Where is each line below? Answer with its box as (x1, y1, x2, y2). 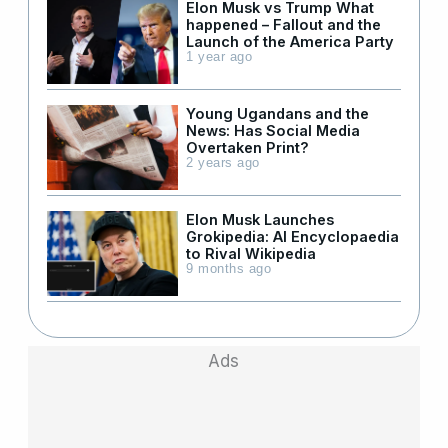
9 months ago (186, 261, 271, 276)
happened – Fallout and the (186, 15, 381, 33)
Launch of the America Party (186, 32, 394, 50)
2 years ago (186, 155, 260, 170)
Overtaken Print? (186, 138, 309, 156)
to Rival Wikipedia (186, 244, 316, 262)
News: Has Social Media (186, 121, 360, 139)
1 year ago (186, 49, 252, 64)
